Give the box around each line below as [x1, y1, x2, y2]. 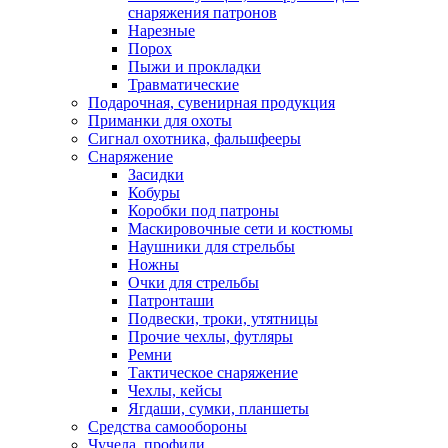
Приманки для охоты [88, 112, 232, 129]
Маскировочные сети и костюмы [128, 220, 353, 237]
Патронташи [128, 292, 214, 309]
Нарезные [128, 22, 195, 39]
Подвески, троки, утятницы [128, 310, 318, 327]
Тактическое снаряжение [128, 364, 298, 381]
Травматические [128, 76, 239, 93]
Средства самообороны [88, 418, 247, 435]
